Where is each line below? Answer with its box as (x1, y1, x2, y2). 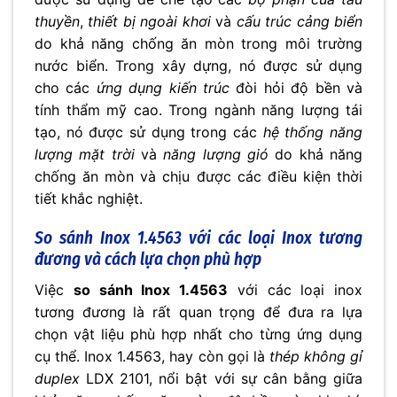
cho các (35, 78, 97, 97)
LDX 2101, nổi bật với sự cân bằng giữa (80, 369, 362, 387)
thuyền (35, 12, 80, 30)
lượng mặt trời (35, 144, 135, 163)
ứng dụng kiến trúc (96, 78, 230, 97)
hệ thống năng (262, 122, 363, 141)
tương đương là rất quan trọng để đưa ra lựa (35, 302, 362, 321)
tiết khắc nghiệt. (35, 189, 143, 207)
